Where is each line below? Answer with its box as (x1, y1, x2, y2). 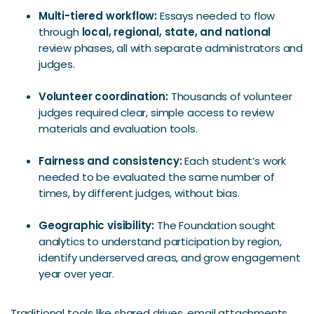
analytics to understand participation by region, (39, 234, 282, 249)
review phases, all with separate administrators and (39, 41, 303, 55)
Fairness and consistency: (39, 153, 182, 168)
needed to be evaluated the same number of (39, 170, 275, 184)
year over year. (39, 266, 114, 281)
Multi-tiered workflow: (39, 8, 158, 23)
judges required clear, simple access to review (39, 105, 274, 120)
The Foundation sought (154, 218, 276, 233)
